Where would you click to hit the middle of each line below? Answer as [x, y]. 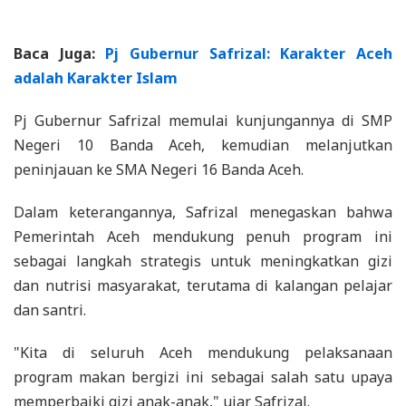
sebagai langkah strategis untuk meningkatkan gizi [203, 261]
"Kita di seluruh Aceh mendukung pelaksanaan [203, 352]
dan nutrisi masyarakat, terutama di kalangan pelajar [203, 285]
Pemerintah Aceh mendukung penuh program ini [203, 236]
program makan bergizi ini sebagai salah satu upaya [203, 377]
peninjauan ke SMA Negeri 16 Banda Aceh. [159, 169]
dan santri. [50, 309]
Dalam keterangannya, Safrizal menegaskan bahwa [203, 212]
